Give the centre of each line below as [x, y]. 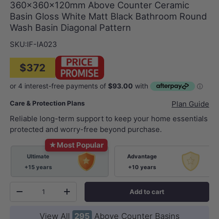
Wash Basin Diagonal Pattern [70, 27]
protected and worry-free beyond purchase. [86, 129]
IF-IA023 [42, 44]
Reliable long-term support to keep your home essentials [109, 118]
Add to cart [147, 191]
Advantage [142, 156]
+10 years [142, 167]
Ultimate [38, 156]
